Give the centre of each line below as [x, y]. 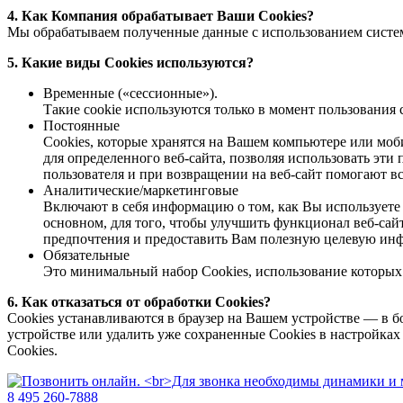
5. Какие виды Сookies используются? [130, 63]
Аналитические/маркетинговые [141, 191]
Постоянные [81, 126]
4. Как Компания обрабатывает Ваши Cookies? [161, 16]
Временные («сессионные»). [130, 94]
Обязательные [86, 255]
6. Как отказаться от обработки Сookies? [139, 302]
